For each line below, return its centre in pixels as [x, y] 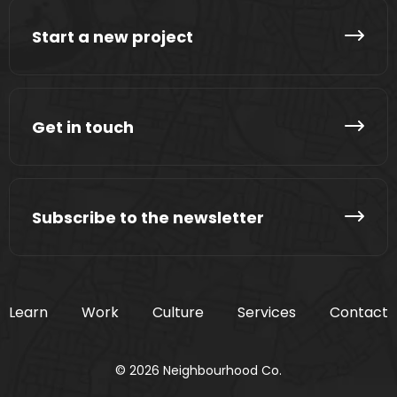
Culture [178, 313]
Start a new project [113, 36]
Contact [359, 313]
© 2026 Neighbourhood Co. [198, 371]
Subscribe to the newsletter [148, 217]
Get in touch [83, 127]
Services [267, 313]
